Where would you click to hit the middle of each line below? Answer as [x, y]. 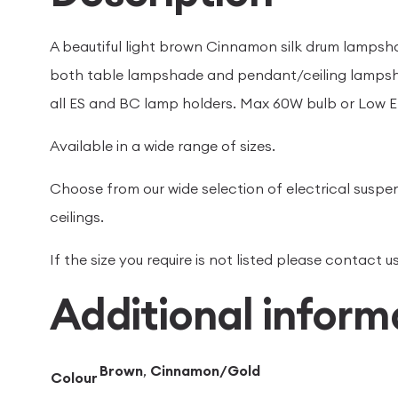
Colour [74, 378]
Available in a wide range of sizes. [163, 146]
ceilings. [77, 217]
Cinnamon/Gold [205, 370]
